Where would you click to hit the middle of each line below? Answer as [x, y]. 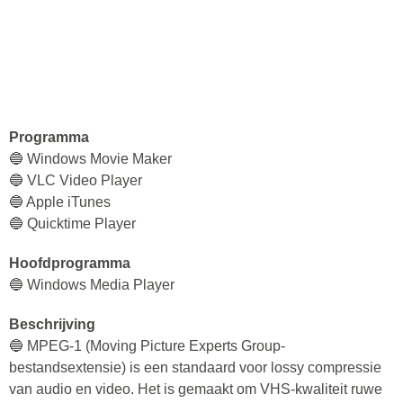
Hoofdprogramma [70, 263]
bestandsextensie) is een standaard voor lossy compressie [195, 367]
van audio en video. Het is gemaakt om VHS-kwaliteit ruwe [196, 389]
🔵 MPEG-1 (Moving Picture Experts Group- [147, 346]
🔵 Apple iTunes [60, 202]
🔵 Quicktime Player [72, 224]
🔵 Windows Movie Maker [90, 159]
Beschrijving [52, 324]
